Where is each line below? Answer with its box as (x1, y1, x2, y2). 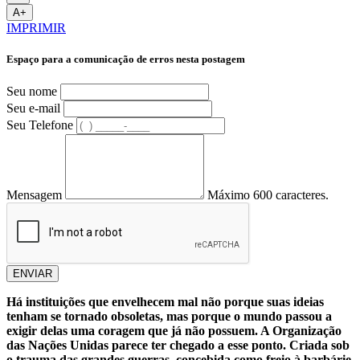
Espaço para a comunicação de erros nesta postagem (6, 52, 245, 65)
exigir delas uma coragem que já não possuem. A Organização (6, 324, 342, 338)
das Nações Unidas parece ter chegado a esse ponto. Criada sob (6, 338, 350, 353)
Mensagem (6, 188, 62, 202)
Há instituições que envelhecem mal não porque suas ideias (6, 295, 324, 309)
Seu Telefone (6, 118, 73, 133)
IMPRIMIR (6, 20, 66, 35)
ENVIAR (13, 268, 52, 280)
